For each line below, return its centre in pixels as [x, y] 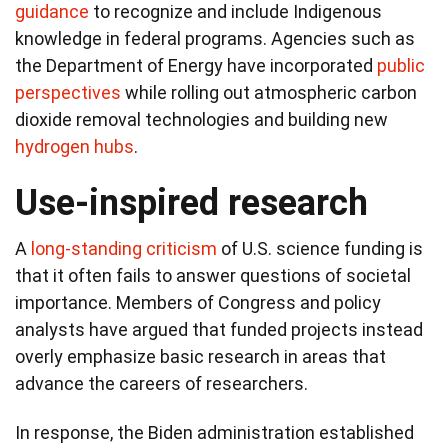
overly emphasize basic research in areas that [200, 356]
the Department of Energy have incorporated [196, 65]
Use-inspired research [191, 202]
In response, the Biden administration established [214, 432]
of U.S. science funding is [320, 248]
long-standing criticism [124, 248]
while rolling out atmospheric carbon [269, 92]
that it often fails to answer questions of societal [213, 275]
